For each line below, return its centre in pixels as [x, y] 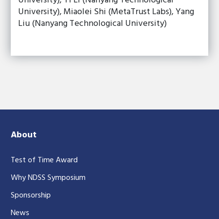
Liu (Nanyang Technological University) [93, 24]
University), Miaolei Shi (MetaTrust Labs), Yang [106, 12]
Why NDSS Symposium [48, 178]
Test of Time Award [44, 160]
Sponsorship [31, 196]
